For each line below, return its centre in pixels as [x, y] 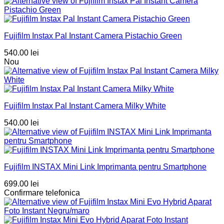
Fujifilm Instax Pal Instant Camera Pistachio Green [93, 36]
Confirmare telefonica [42, 193]
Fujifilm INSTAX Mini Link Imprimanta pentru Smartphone [105, 167]
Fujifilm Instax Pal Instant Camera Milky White [85, 106]
